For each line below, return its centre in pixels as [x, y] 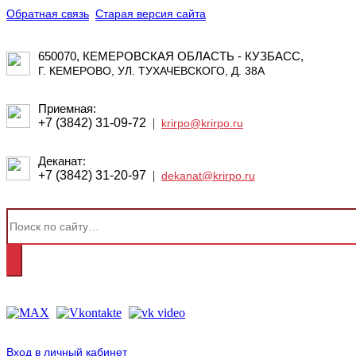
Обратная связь [48, 14]
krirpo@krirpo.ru [202, 124]
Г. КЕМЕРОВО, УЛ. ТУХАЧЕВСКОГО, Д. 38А [151, 71]
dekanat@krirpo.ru [208, 176]
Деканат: [62, 161]
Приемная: [67, 109]
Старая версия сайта [151, 14]
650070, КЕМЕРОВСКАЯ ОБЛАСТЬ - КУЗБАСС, [171, 56]
